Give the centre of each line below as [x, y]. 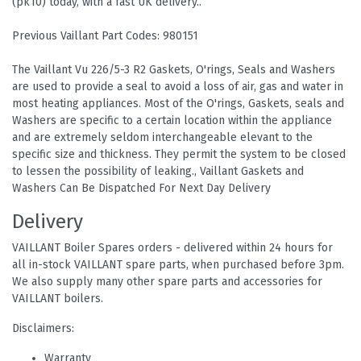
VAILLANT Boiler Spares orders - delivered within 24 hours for [172, 247]
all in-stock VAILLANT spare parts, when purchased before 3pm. [178, 264]
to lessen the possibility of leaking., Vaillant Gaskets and [158, 171]
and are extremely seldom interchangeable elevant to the [162, 137]
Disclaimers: [43, 328]
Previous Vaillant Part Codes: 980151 [105, 35]
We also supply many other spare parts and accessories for [167, 281]
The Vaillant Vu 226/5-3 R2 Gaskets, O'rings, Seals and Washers [174, 69]
